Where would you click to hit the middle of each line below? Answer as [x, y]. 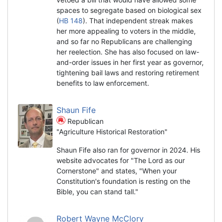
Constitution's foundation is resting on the [123, 181]
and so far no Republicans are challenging [124, 41]
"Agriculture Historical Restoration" [112, 131]
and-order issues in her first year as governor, [130, 62]
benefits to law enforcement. [103, 83]
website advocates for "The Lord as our [121, 160]
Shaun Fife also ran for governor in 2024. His [128, 150]
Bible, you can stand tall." [97, 191]
